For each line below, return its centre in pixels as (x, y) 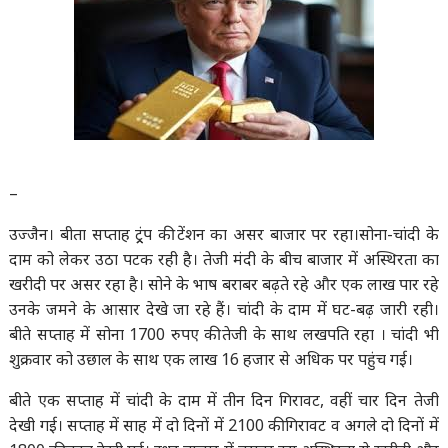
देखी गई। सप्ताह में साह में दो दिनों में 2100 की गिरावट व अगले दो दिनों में (224, 425)
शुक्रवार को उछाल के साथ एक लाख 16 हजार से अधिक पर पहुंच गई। (211, 359)
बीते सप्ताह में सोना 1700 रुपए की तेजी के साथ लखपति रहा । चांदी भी (224, 334)
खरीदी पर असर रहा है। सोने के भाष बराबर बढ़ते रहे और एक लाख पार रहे (224, 284)
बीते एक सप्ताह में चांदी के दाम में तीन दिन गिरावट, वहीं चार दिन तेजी (224, 400)
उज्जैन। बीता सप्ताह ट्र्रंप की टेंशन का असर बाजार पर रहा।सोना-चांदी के (224, 234)
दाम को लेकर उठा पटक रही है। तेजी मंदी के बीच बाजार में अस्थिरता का (224, 259)
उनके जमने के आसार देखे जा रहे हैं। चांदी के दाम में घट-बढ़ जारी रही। (224, 309)
